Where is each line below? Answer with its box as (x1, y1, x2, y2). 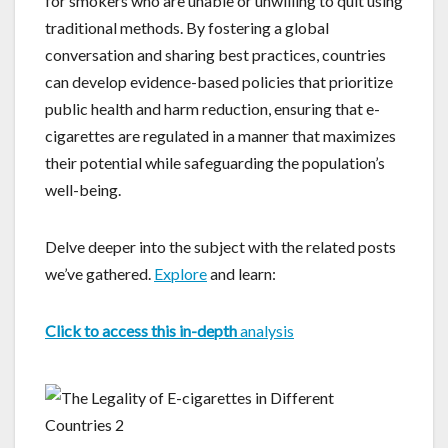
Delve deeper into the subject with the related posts (45, 236, 396, 256)
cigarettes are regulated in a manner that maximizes (45, 125, 396, 145)
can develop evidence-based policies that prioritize (45, 71, 393, 91)
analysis (237, 320, 294, 340)
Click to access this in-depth (45, 320, 237, 340)
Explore (154, 263, 207, 283)
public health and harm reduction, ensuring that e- (45, 98, 380, 118)
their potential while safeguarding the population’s (45, 152, 385, 172)
